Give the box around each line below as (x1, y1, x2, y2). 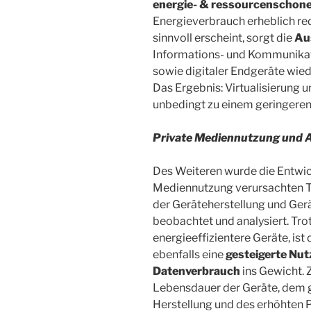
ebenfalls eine (153, 248, 226, 262)
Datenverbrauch (153, 264, 242, 278)
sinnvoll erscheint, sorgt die (153, 31, 294, 45)
